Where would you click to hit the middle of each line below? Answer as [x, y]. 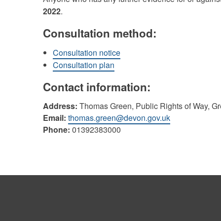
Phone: [56, 129]
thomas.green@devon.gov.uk [119, 118]
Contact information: [97, 87]
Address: [60, 106]
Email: [55, 118]
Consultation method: [100, 33]
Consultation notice [87, 53]
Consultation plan [84, 65]
